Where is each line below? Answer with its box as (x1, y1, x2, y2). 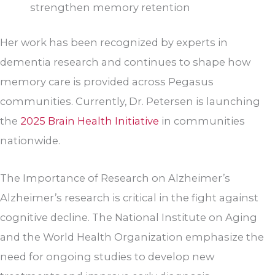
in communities (159, 114, 245, 127)
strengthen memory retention (30, 1, 191, 14)
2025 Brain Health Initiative (20, 114, 159, 127)
